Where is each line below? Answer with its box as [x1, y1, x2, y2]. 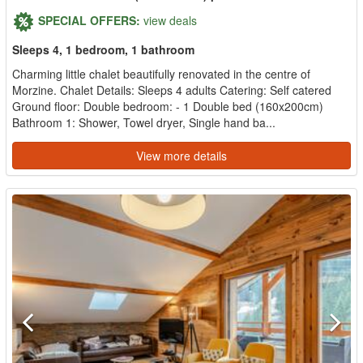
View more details [136, 147, 227, 164]
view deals [143, 11, 197, 28]
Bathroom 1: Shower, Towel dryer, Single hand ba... [12, 114, 275, 130]
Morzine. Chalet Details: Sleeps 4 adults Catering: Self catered [12, 82, 331, 98]
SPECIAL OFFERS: [38, 11, 140, 28]
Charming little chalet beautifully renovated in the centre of [12, 66, 310, 82]
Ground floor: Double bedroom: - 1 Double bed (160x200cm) [12, 98, 323, 114]
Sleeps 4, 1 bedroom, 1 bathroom [12, 41, 194, 58]
